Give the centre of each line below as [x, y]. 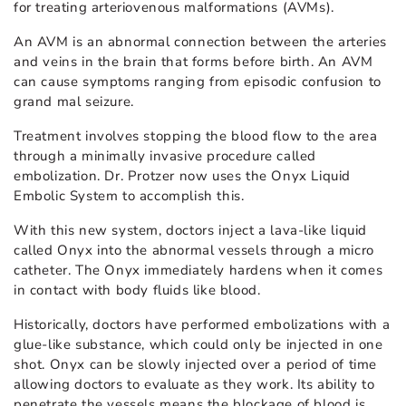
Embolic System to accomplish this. [129, 196]
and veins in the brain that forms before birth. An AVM [193, 62]
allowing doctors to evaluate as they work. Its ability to [194, 385]
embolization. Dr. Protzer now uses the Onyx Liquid [183, 176]
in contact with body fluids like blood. [137, 290]
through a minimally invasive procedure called [165, 156]
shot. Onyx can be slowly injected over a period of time [196, 365]
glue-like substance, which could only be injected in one [198, 345]
